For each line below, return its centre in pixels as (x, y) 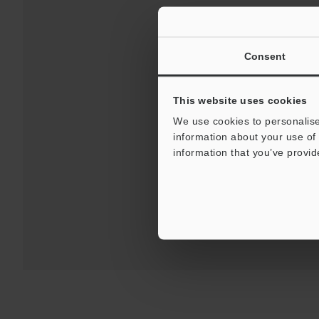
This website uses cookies (240, 100)
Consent (265, 56)
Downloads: (207, 128)
